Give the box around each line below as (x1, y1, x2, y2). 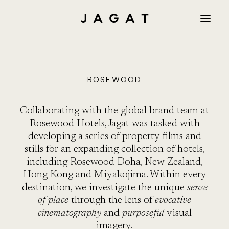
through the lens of (68, 195, 155, 205)
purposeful (122, 208, 164, 218)
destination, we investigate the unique (21, 182, 187, 193)
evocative (155, 195, 191, 205)
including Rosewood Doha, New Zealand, (26, 157, 203, 167)
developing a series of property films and (28, 131, 201, 142)
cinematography (37, 208, 101, 218)
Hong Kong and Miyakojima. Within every (22, 170, 207, 180)
